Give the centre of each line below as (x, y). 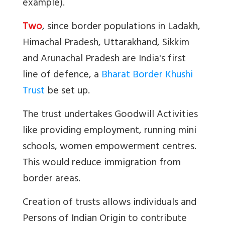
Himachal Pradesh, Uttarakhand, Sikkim (106, 43)
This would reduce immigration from (102, 163)
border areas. (51, 179)
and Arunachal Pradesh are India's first (104, 59)
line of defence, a (62, 75)
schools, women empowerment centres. (109, 147)
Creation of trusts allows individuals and (109, 203)
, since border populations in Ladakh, (121, 27)
